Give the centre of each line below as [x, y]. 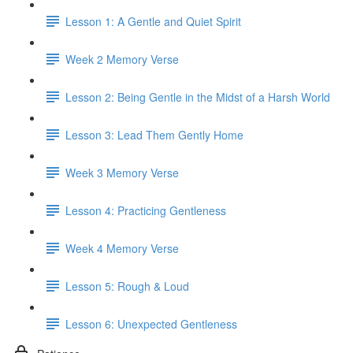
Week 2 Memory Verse [122, 59]
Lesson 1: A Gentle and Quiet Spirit [153, 21]
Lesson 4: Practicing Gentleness [146, 210]
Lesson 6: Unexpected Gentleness [151, 323]
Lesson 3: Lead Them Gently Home [154, 134]
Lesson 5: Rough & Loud [127, 286]
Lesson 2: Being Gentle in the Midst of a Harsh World [198, 97]
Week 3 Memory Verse [122, 172]
